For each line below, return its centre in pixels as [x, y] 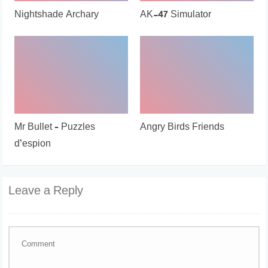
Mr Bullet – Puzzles [55, 127]
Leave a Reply [46, 191]
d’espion [33, 144]
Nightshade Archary [57, 15]
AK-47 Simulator [176, 15]
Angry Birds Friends [182, 127]
